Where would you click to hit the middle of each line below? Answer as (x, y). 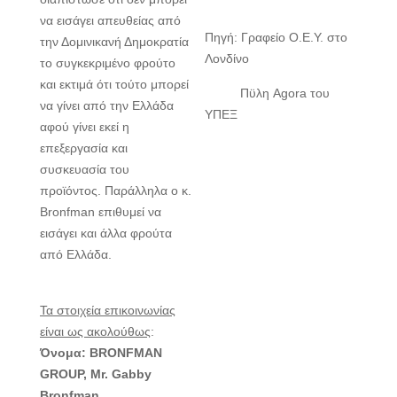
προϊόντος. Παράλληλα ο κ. (116, 191)
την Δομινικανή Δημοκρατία (114, 42)
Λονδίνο (229, 59)
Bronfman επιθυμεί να (101, 212)
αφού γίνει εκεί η (85, 127)
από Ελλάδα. (76, 255)
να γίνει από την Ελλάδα (107, 106)
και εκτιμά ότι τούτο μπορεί (114, 85)
